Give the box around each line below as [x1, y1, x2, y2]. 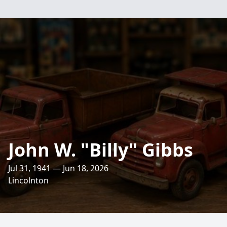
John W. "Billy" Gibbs [8, 137, 193, 162]
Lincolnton [8, 175, 49, 186]
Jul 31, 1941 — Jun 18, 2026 [8, 163, 108, 174]
